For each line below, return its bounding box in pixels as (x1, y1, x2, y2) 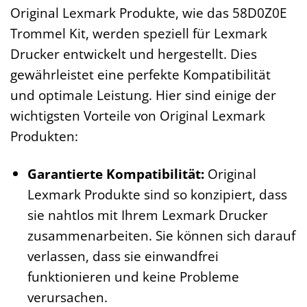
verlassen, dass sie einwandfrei (27, 246, 219, 265)
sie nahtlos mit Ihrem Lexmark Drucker (27, 205, 268, 224)
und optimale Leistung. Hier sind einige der (10, 85, 276, 104)
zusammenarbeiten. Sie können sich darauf (27, 225, 295, 245)
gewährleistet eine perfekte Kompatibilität (10, 64, 271, 84)
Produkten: (10, 126, 78, 145)
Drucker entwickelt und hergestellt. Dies (10, 44, 257, 63)
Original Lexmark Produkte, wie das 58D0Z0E (10, 3, 287, 22)
